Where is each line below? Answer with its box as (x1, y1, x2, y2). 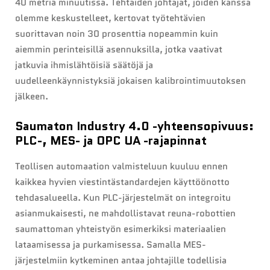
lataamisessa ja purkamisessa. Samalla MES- (15, 238, 206, 252)
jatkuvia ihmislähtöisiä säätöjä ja (15, 58, 153, 72)
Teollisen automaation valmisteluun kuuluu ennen (15, 160, 228, 174)
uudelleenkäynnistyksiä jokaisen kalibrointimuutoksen (15, 74, 246, 88)
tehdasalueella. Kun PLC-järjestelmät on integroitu (15, 191, 231, 205)
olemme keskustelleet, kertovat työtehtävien (15, 11, 206, 25)
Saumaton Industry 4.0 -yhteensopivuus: (15, 118, 254, 135)
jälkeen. (15, 90, 48, 104)
